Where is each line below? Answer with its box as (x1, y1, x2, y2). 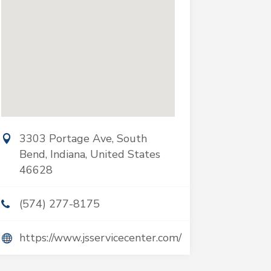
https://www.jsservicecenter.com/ (19, 230, 181, 245)
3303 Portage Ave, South (19, 131, 147, 146)
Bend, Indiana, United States (19, 147, 160, 162)
